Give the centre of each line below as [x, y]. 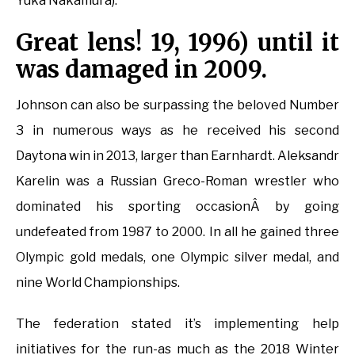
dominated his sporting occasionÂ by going [177, 207]
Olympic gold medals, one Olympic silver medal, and [177, 258]
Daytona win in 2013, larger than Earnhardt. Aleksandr [177, 156]
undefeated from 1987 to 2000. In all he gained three [177, 232]
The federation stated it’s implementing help [177, 324]
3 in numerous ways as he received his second [177, 131]
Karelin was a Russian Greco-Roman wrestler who [177, 181]
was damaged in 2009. [141, 70]
